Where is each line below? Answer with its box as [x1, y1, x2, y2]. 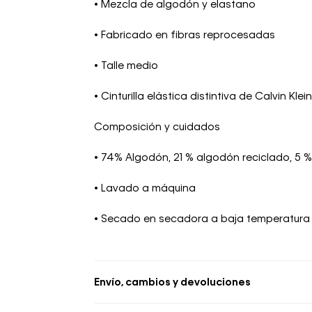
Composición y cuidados [94, 122, 220, 132]
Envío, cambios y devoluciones [94, 277, 251, 288]
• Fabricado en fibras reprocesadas [94, 30, 275, 40]
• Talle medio [94, 61, 158, 71]
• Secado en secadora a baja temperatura [94, 214, 310, 224]
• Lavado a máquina [94, 183, 196, 194]
